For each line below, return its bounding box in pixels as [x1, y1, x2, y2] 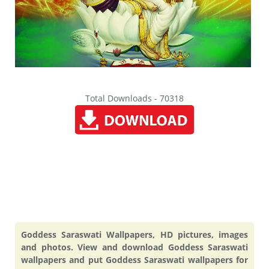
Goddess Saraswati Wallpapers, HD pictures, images [21, 228, 248, 240]
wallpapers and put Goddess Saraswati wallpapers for [21, 253, 248, 265]
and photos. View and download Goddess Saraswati [21, 241, 248, 253]
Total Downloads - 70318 [85, 92, 184, 104]
